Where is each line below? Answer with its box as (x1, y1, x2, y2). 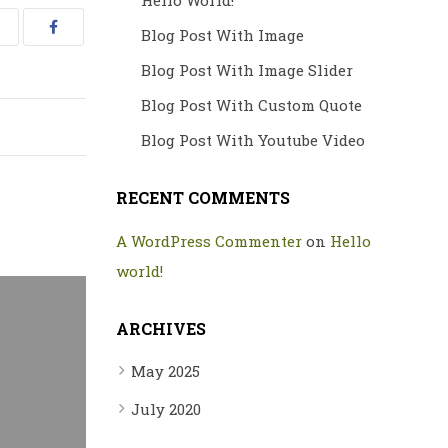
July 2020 (131, 399, 201, 419)
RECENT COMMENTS (116, 187, 290, 208)
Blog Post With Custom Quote (141, 95, 362, 115)
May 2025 (131, 361, 200, 381)
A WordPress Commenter (116, 231, 302, 251)
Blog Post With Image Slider (141, 60, 353, 80)
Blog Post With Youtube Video (141, 130, 365, 150)
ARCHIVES (116, 318, 206, 339)
